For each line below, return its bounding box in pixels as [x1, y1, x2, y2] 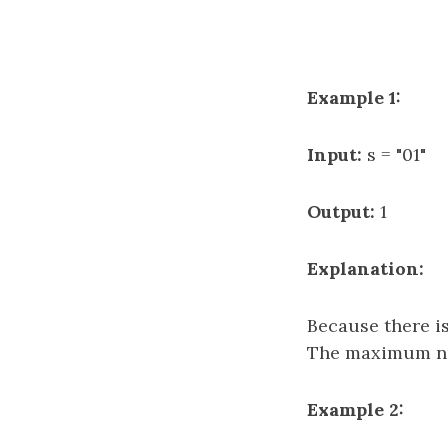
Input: [307, 143, 362, 166]
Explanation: [307, 257, 424, 280]
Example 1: [307, 86, 401, 109]
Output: [307, 200, 375, 223]
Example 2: [307, 398, 404, 421]
